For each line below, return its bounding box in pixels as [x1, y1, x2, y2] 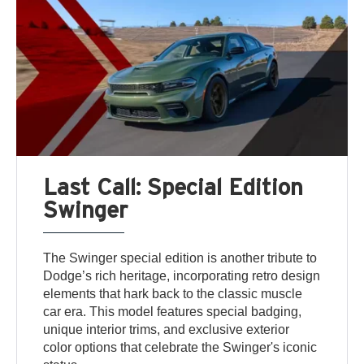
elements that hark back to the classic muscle [43, 286, 303, 301]
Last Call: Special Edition [43, 173, 304, 199]
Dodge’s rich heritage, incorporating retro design [43, 268, 321, 283]
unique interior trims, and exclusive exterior [43, 322, 290, 336]
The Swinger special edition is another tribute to [43, 250, 318, 265]
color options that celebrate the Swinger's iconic [43, 340, 318, 354]
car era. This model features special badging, [43, 304, 302, 318]
